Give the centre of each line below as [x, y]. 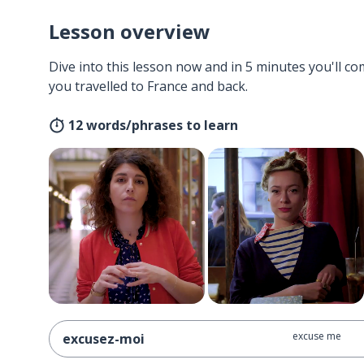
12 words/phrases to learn [153, 125]
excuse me [316, 336]
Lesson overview [130, 31]
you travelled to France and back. [148, 86]
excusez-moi [104, 339]
